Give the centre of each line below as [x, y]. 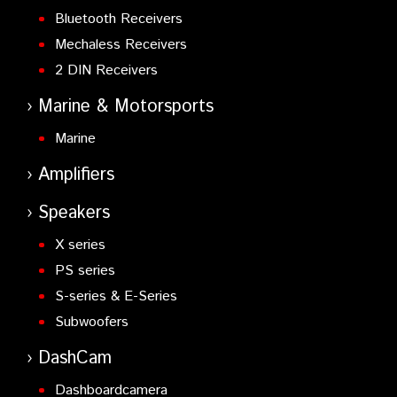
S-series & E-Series [116, 297]
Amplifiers [76, 175]
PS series [85, 271]
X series [80, 245]
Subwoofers [91, 323]
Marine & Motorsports [126, 107]
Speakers [74, 214]
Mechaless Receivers [121, 45]
